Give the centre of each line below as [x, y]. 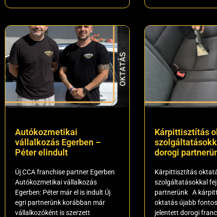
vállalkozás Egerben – [58, 142]
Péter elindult [41, 152]
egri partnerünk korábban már [60, 202]
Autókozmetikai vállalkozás [56, 182]
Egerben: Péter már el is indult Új [63, 192]
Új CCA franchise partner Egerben [65, 172]
